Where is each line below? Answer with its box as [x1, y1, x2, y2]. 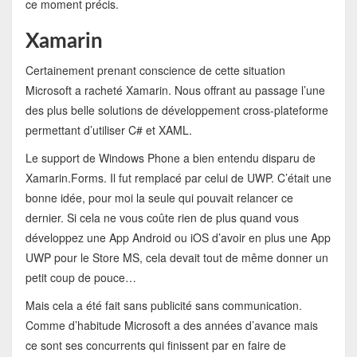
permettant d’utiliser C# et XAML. [25, 122, 192, 139]
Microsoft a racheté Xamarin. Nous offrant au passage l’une [25, 82, 325, 99]
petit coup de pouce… [25, 269, 136, 286]
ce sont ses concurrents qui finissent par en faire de [25, 337, 286, 354]
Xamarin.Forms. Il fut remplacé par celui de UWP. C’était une [25, 170, 331, 186]
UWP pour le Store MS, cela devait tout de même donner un [25, 249, 328, 266]
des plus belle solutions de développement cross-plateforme [25, 102, 328, 119]
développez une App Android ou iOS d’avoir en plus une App [25, 229, 331, 246]
